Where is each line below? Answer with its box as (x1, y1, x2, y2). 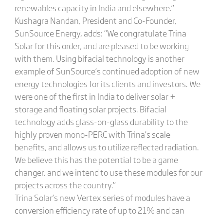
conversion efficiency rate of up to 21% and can (14, 204, 184, 216)
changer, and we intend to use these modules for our (14, 166, 202, 178)
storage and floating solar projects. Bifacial (14, 103, 166, 115)
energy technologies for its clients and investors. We (14, 77, 200, 90)
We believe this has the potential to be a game (14, 153, 178, 165)
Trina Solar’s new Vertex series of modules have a (14, 191, 190, 203)
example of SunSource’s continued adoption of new (14, 65, 200, 77)
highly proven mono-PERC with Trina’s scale (14, 128, 170, 140)
